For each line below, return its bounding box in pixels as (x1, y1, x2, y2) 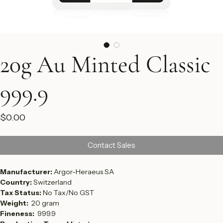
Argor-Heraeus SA (54, 185, 114, 194)
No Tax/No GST (43, 206, 94, 215)
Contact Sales (88, 158, 135, 168)
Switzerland (33, 196, 72, 205)
